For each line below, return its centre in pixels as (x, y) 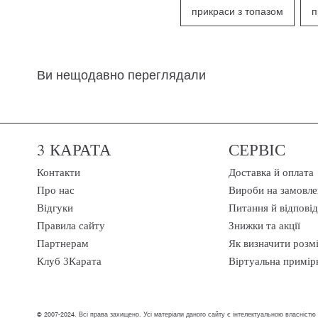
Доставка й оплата (271, 173)
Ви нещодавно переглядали (121, 76)
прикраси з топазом (237, 12)
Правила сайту (71, 226)
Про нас (56, 191)
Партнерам (63, 244)
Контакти (59, 173)
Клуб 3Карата (69, 262)
